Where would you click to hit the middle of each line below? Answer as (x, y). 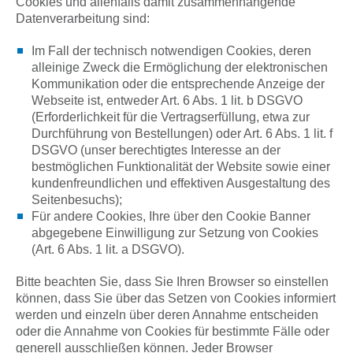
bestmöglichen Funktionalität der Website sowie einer (181, 167)
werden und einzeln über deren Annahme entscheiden (167, 315)
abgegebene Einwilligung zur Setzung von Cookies (175, 233)
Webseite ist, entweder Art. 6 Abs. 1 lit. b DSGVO (167, 100)
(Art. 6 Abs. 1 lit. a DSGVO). (108, 249)
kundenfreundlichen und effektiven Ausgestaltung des (181, 183)
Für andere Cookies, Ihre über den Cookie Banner (171, 216)
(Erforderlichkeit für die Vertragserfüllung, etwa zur (171, 117)
